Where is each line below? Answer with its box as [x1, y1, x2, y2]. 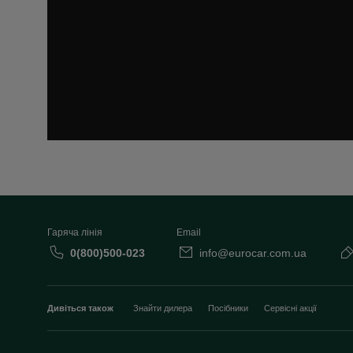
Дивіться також [47, 303, 113, 314]
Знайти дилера [133, 303, 192, 314]
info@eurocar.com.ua [199, 247, 307, 260]
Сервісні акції [264, 303, 317, 314]
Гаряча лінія [47, 227, 102, 239]
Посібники [208, 303, 248, 314]
